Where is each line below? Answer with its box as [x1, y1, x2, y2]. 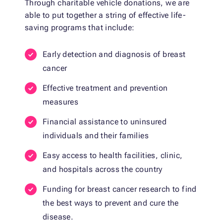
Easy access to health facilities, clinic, [43, 151, 183, 161]
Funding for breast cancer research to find [43, 184, 197, 194]
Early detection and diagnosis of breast [43, 50, 186, 59]
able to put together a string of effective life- [25, 10, 186, 20]
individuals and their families [43, 131, 149, 141]
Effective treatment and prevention [43, 83, 168, 93]
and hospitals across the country [43, 165, 163, 174]
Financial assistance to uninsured [43, 117, 167, 127]
